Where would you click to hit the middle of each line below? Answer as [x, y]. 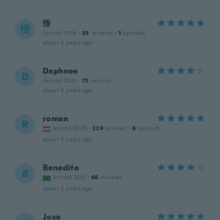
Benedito [61, 168]
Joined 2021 [69, 177]
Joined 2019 [60, 33]
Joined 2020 [70, 128]
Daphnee [60, 71]
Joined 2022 [60, 81]
